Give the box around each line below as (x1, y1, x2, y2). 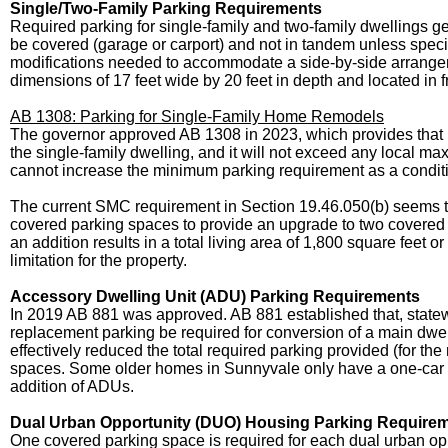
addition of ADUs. (10, 378, 134, 395)
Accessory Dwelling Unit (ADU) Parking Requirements (10, 288, 420, 305)
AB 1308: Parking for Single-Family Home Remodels (10, 108, 384, 125)
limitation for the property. (10, 252, 187, 269)
